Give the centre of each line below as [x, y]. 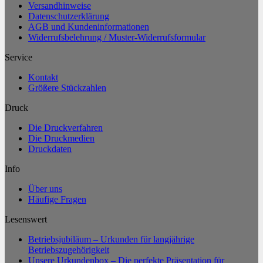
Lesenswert [26, 220]
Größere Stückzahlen [67, 88]
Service [18, 58]
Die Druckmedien [61, 139]
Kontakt [43, 77]
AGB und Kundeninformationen [89, 27]
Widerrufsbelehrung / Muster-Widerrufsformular [117, 38]
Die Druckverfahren [65, 128]
